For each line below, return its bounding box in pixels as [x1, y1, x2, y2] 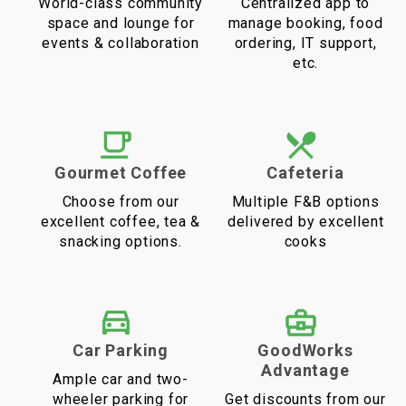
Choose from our [62, 192, 179, 210]
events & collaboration [42, 34, 199, 53]
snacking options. [59, 232, 182, 250]
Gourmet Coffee [53, 162, 188, 182]
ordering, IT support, [234, 34, 377, 53]
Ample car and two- [53, 370, 188, 388]
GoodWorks [257, 340, 353, 360]
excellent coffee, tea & [40, 212, 201, 230]
